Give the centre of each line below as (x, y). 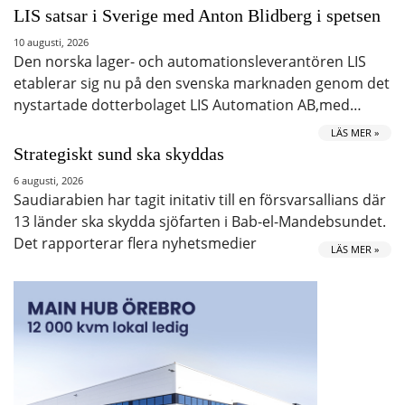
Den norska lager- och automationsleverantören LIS (190, 61)
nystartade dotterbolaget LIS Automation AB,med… (188, 104)
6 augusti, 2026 (48, 180)
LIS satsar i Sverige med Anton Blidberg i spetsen (197, 15)
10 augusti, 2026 (51, 42)
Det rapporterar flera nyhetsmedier (135, 243)
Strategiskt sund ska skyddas (119, 153)
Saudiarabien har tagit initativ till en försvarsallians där (200, 199)
